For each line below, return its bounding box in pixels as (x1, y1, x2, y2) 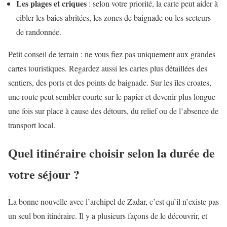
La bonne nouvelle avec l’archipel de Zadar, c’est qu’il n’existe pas (8, 196, 219, 207)
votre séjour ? (8, 165, 80, 183)
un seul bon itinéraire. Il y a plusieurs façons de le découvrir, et (8, 210, 207, 221)
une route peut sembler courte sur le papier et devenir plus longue (8, 91, 215, 102)
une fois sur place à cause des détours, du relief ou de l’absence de (8, 105, 218, 116)
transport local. (8, 119, 55, 130)
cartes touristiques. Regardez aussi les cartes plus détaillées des (8, 62, 207, 73)
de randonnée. (16, 26, 61, 37)
